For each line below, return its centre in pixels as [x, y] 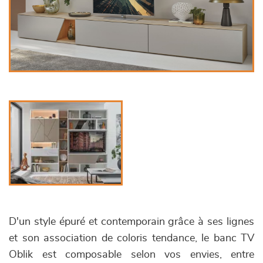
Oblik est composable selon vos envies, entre [131, 255]
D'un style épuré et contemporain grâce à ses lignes [131, 222]
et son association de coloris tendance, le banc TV [131, 238]
